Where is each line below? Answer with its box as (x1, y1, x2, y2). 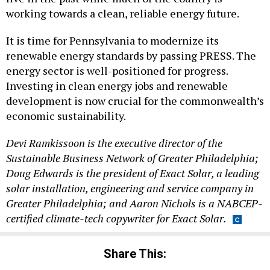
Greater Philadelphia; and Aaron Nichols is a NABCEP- (6, 195, 263, 210)
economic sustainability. (6, 108, 126, 123)
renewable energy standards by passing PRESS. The (6, 48, 256, 63)
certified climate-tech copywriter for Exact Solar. (6, 210, 227, 225)
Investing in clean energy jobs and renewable (6, 78, 228, 93)
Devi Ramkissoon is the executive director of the (6, 135, 222, 150)
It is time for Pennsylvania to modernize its (6, 33, 219, 48)
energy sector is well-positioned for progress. (6, 63, 228, 78)
